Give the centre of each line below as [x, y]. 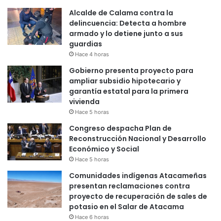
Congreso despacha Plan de [120, 129]
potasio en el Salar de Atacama [127, 207]
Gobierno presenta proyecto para [131, 71]
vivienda [84, 102]
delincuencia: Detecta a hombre [128, 23]
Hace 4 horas [92, 55]
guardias [86, 44]
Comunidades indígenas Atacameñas [138, 176]
